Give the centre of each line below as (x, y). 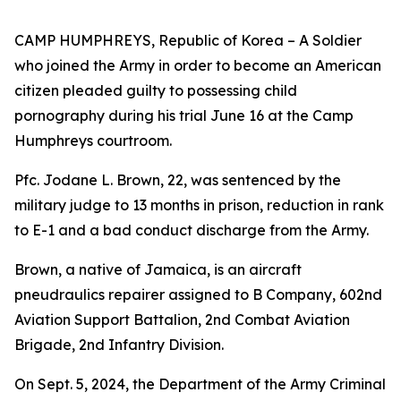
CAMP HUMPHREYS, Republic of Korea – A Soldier (188, 40)
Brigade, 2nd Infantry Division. (119, 345)
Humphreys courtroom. (93, 141)
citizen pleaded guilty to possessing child (156, 90)
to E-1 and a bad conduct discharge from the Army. (192, 230)
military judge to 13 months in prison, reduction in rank (199, 205)
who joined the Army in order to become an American (198, 65)
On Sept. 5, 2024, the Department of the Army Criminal (200, 384)
